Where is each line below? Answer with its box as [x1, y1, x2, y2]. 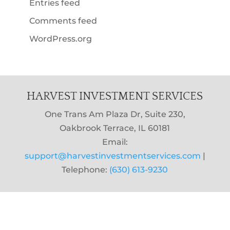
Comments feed [29, 15, 97, 26]
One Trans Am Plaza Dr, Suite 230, [44, 109, 185, 119]
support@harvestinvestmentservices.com [24, 150, 201, 161]
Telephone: [62, 164, 110, 175]
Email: [102, 137, 128, 147]
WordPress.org [29, 33, 92, 44]
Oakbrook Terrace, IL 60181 [60, 123, 170, 133]
